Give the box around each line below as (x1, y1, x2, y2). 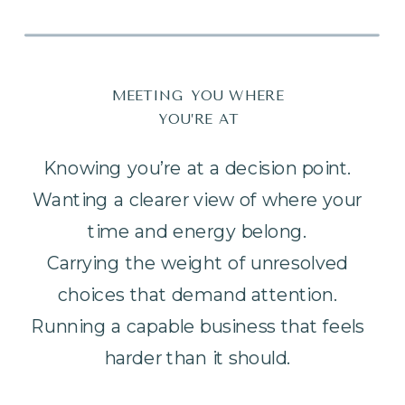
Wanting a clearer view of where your (33, 188, 363, 212)
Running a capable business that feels (30, 315, 365, 338)
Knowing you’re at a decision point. (43, 156, 352, 180)
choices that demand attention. (57, 283, 338, 306)
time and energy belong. (88, 220, 307, 243)
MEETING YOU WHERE (111, 87, 285, 104)
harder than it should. (104, 346, 291, 370)
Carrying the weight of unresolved (46, 251, 349, 275)
